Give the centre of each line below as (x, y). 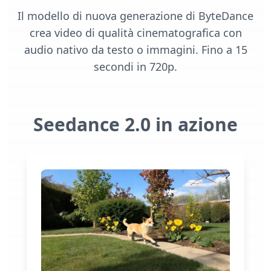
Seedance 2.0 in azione (135, 125)
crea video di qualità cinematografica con (135, 33)
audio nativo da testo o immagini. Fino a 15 (135, 50)
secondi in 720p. (135, 67)
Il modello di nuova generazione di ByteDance (135, 16)
